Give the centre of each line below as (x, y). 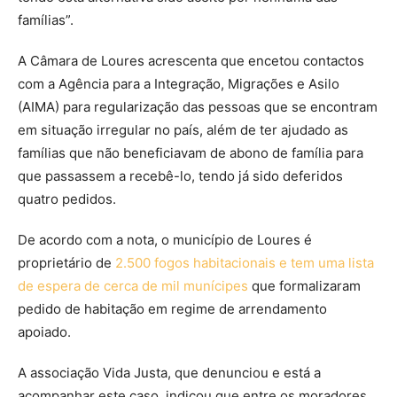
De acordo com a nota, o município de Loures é (165, 240)
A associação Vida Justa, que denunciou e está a (169, 373)
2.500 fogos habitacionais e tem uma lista (245, 263)
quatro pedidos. (67, 199)
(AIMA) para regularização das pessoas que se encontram (198, 107)
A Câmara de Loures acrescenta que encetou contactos (191, 61)
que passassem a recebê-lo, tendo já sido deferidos (180, 176)
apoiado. (44, 332)
